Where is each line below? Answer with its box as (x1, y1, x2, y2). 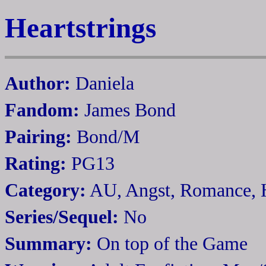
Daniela (71, 72, 134, 94)
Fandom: (5, 99, 80, 121)
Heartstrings (5, 12, 156, 43)
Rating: (5, 153, 66, 174)
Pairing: (5, 126, 72, 147)
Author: (5, 72, 71, 94)
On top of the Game (92, 233, 248, 254)
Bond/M (72, 126, 140, 147)
